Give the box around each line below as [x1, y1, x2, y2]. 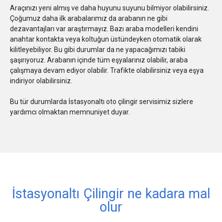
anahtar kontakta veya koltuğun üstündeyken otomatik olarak [10, 35, 202, 43]
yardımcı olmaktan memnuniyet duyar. [10, 108, 130, 116]
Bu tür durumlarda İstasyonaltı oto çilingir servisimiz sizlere [10, 97, 193, 106]
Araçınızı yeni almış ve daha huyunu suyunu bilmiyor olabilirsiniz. [10, 3, 209, 12]
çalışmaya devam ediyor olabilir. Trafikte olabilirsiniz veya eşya [10, 66, 204, 74]
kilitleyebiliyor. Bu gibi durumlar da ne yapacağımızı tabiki [10, 45, 185, 54]
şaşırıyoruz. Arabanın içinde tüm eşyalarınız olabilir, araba [10, 55, 188, 64]
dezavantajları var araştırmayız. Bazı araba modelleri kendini [10, 24, 198, 33]
